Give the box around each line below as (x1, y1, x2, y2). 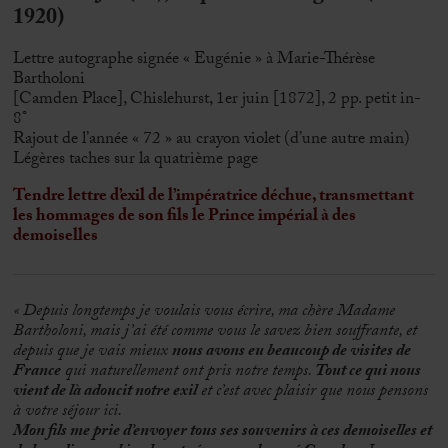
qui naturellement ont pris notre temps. (65, 357, 316, 388)
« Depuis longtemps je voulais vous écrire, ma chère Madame (13, 297, 396, 328)
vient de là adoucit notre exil (13, 377, 198, 408)
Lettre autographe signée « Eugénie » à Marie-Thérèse (13, 44, 376, 75)
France (13, 357, 62, 388)
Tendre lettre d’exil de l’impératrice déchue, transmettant (13, 182, 415, 213)
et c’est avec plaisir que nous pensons (201, 377, 429, 408)
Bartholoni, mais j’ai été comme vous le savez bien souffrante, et (13, 317, 418, 348)
